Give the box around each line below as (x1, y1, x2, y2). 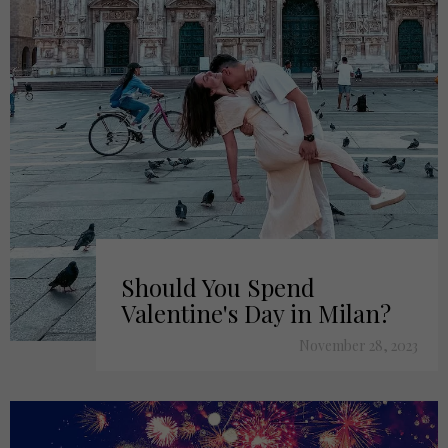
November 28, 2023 (299, 336, 418, 355)
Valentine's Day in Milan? (120, 297, 391, 329)
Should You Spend (120, 271, 315, 303)
